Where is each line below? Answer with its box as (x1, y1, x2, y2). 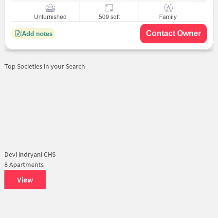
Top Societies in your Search (4, 62, 85, 71)
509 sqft (98, 14, 120, 21)
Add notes (21, 30, 53, 37)
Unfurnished (34, 14, 67, 21)
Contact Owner (146, 29, 201, 37)
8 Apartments (4, 160, 44, 169)
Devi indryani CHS (4, 150, 55, 159)
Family (159, 14, 177, 21)
